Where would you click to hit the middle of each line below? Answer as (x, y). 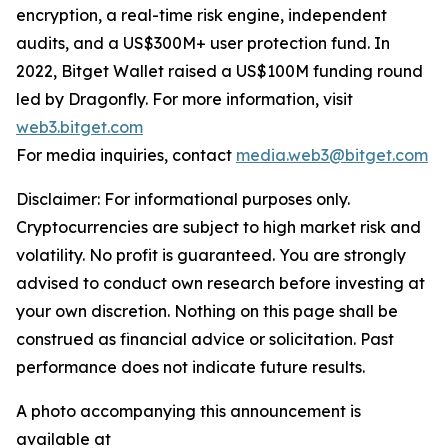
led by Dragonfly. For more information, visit (184, 99)
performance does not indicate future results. (190, 367)
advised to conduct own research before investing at (220, 283)
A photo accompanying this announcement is (188, 411)
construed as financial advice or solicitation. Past (205, 339)
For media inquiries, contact (126, 155)
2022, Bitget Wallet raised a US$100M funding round (219, 71)
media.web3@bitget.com (332, 155)
